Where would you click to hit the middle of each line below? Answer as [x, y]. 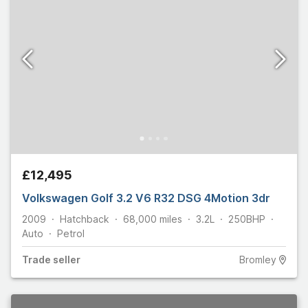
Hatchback [85, 219]
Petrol [71, 234]
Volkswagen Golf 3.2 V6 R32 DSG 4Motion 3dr [146, 198]
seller [66, 260]
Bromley [257, 260]
